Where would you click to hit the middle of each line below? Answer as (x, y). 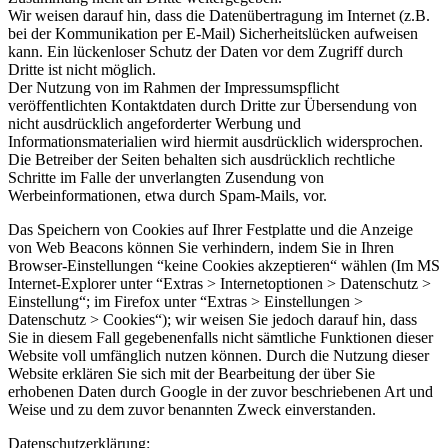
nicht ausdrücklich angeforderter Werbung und (154, 123)
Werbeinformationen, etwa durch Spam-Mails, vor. (167, 195)
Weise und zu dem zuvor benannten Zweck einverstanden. (192, 409)
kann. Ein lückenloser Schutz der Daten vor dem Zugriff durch (205, 51)
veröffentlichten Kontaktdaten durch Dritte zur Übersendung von (212, 105)
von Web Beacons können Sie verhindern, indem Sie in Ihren (201, 247)
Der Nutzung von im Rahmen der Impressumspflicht (173, 87)
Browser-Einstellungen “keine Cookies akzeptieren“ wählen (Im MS (224, 265)
